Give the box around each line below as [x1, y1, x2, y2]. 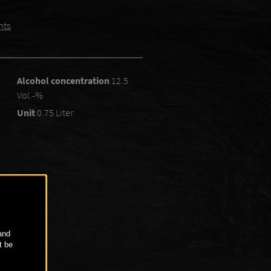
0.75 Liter [37, 106, 74, 119]
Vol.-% [17, 89, 44, 101]
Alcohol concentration [17, 74, 112, 87]
